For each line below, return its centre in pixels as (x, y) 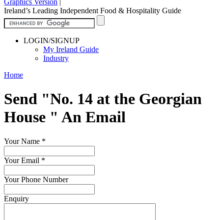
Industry (56, 58)
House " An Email (65, 117)
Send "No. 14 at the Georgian (103, 99)
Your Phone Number (36, 179)
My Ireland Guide (71, 49)
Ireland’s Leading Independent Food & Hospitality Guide (93, 10)
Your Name (23, 141)
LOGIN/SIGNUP (52, 40)
